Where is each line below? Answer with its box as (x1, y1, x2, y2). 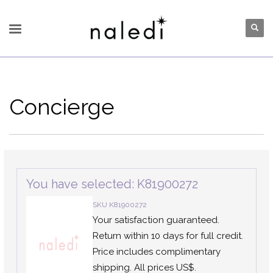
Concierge (9, 94, 115, 119)
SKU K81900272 (92, 200, 147, 209)
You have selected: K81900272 (26, 177, 198, 191)
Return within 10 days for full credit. (92, 230, 243, 241)
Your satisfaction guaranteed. (92, 214, 219, 225)
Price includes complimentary (92, 246, 221, 257)
